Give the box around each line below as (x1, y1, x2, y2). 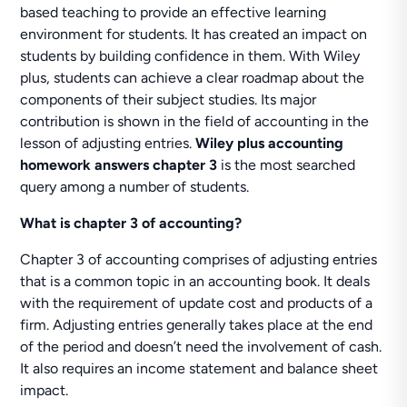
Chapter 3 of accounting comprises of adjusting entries (20, 251, 378, 268)
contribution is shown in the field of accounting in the (20, 113, 370, 130)
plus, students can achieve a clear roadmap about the (20, 69, 365, 86)
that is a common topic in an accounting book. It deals (20, 273, 371, 290)
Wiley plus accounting (195, 134, 344, 152)
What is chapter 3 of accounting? (20, 214, 243, 232)
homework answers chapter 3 (20, 156, 222, 174)
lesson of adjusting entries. (20, 134, 196, 152)
